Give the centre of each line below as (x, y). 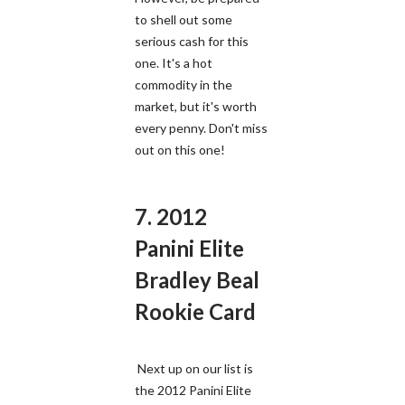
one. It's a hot (174, 62)
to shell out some (184, 19)
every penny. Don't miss (201, 127)
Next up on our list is (194, 368)
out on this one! (180, 149)
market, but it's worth (196, 106)
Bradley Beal (197, 279)
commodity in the (184, 84)
